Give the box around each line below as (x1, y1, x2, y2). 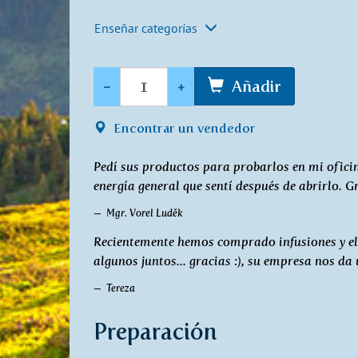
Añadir (232, 77, 281, 97)
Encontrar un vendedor (110, 120, 256, 136)
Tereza (106, 281, 135, 294)
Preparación (93, 317, 217, 345)
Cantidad (93, 67, 147, 83)
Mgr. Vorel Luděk (106, 206, 183, 219)
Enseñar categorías (94, 19, 201, 36)
